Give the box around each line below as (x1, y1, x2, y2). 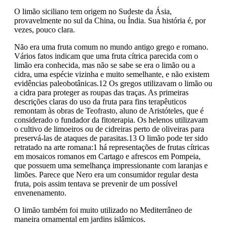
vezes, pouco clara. (14, 25, 75, 34)
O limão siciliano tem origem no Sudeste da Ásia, (14, 7, 172, 16)
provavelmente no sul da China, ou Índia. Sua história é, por (14, 16, 206, 25)
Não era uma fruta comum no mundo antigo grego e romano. (14, 42, 208, 51)
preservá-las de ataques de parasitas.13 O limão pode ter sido (14, 133, 208, 142)
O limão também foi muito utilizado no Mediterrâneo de (14, 205, 192, 214)
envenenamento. (14, 188, 66, 197)
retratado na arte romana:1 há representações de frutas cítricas (14, 142, 209, 152)
